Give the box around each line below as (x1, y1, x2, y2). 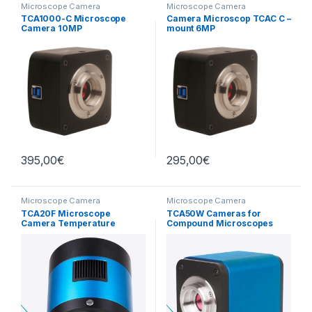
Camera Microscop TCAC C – (166, 13, 291, 24)
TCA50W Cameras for (166, 208, 261, 219)
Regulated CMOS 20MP (20, 228, 121, 239)
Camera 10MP (20, 23, 82, 34)
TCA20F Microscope (20, 208, 111, 219)
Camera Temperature (20, 218, 116, 229)
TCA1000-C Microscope (20, 13, 127, 24)
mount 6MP (166, 23, 215, 34)
